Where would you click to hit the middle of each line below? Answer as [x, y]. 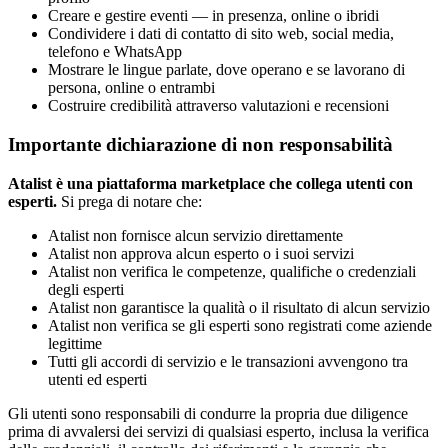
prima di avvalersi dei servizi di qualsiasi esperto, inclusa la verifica [218, 431]
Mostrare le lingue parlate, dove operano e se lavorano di [226, 70]
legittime [75, 343]
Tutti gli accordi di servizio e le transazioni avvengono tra [228, 361]
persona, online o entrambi [131, 88]
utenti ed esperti [97, 379]
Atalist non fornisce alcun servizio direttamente [195, 235]
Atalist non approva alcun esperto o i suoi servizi [201, 253]
